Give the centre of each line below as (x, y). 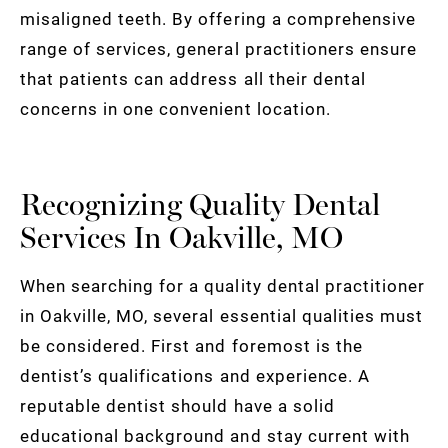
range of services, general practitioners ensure (218, 48)
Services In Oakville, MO (181, 237)
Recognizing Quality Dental (200, 204)
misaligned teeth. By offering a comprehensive (218, 18)
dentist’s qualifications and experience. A (195, 375)
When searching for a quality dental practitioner (222, 285)
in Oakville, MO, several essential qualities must (221, 315)
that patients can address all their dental (193, 78)
